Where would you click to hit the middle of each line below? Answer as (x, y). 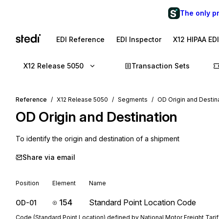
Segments (133, 99)
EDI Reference (80, 39)
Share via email (49, 157)
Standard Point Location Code (142, 202)
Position (27, 183)
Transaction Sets (161, 66)
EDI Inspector (139, 39)
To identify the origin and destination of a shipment (98, 139)
